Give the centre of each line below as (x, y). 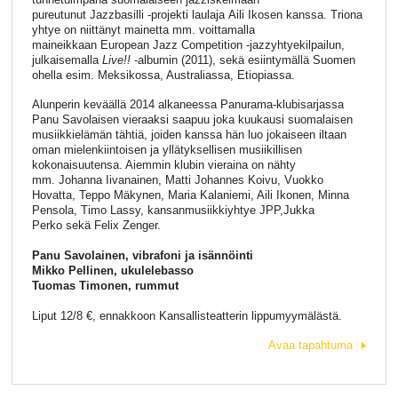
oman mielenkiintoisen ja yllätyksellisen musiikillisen (167, 150)
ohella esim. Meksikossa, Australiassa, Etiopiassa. (163, 75)
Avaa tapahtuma (311, 346)
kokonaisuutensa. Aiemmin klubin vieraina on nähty (163, 165)
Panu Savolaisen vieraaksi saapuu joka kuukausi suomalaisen (192, 120)
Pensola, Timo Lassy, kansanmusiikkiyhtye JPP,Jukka (173, 211)
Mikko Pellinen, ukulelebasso (112, 271)
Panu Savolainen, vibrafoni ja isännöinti (142, 256)
